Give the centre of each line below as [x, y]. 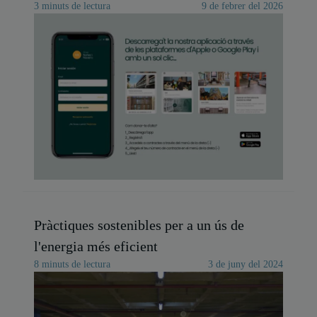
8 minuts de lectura [72, 264]
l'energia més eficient [96, 246]
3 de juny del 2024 [246, 264]
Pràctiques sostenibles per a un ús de [139, 225]
